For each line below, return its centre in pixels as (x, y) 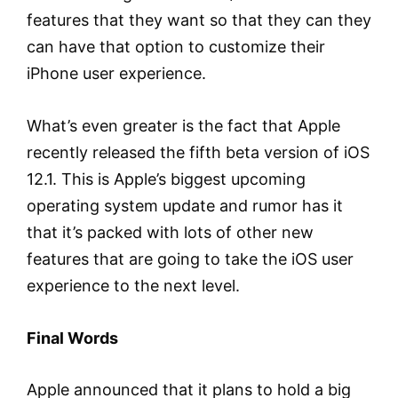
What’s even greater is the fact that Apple (183, 125)
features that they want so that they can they (199, 20)
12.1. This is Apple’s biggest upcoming (166, 179)
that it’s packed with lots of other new (170, 232)
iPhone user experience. (116, 74)
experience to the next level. (133, 285)
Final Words (72, 338)
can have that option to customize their (176, 47)
